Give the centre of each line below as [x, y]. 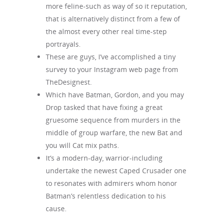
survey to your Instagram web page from [112, 69]
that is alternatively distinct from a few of [113, 19]
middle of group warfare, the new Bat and [114, 133]
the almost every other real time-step [106, 31]
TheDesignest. [69, 82]
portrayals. [63, 44]
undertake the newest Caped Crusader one [116, 171]
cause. [56, 209]
